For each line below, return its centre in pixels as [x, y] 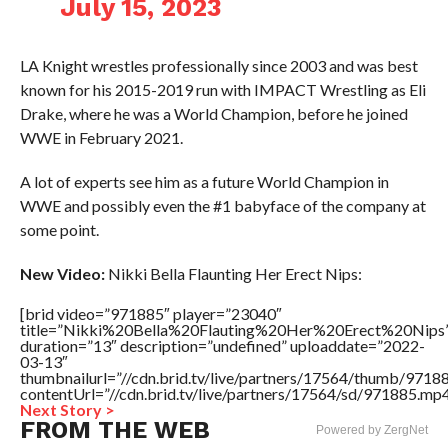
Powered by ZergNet [372, 430]
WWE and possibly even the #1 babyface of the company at [222, 205]
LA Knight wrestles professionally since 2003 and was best [218, 65]
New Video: [62, 273]
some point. [59, 229]
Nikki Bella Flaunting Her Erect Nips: [233, 273]
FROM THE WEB [114, 430]
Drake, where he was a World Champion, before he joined [213, 113]
